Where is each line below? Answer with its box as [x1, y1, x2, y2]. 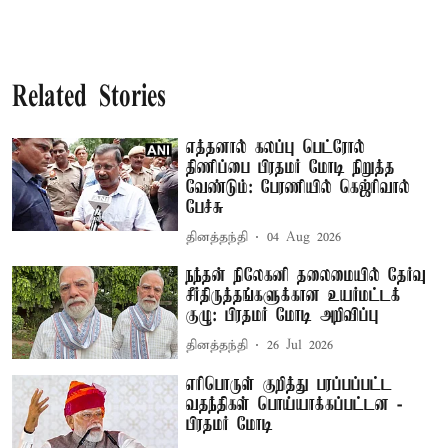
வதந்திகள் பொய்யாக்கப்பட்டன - [186, 395, 403, 416]
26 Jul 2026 [267, 337, 334, 354]
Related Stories [12, 82, 166, 114]
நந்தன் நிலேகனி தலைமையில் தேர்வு [186, 265, 427, 286]
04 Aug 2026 [267, 229, 342, 246]
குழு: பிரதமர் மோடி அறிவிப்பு [186, 305, 380, 326]
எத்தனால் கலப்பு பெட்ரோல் [186, 137, 366, 158]
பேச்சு [186, 197, 225, 218]
